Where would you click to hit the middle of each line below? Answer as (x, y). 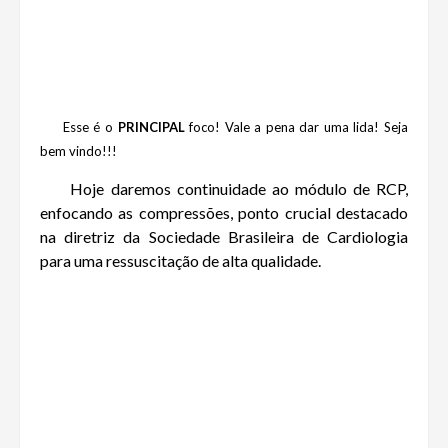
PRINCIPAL (151, 127)
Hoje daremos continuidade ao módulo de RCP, (239, 189)
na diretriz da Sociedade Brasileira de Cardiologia (224, 237)
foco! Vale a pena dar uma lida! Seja (296, 127)
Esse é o (79, 127)
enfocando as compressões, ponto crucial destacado (224, 213)
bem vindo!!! (78, 151)
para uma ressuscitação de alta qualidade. (182, 261)
